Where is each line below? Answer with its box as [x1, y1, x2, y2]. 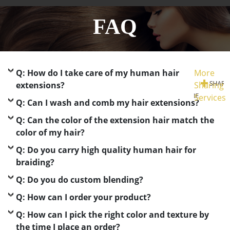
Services [194, 92, 226, 103]
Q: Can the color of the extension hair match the [16, 114, 214, 126]
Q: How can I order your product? [16, 191, 151, 203]
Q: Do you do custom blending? [16, 174, 143, 185]
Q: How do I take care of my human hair [16, 67, 179, 79]
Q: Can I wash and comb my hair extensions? [16, 97, 199, 108]
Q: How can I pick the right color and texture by [16, 209, 209, 220]
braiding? [16, 157, 54, 168]
